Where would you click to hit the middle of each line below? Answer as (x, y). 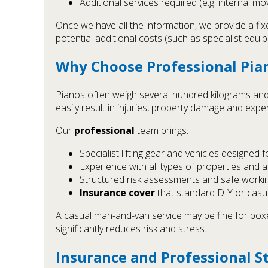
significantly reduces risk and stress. (131, 229)
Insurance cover (117, 193)
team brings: (162, 131)
